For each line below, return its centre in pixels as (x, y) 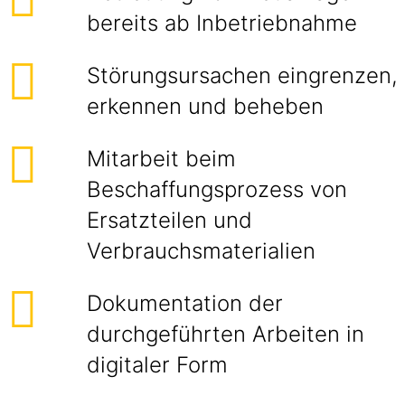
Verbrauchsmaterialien (204, 251)
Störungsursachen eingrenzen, (242, 75)
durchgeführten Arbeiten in (226, 334)
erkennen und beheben (208, 106)
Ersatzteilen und (170, 220)
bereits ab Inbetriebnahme (225, 23)
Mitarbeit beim (161, 159)
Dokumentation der (185, 303)
